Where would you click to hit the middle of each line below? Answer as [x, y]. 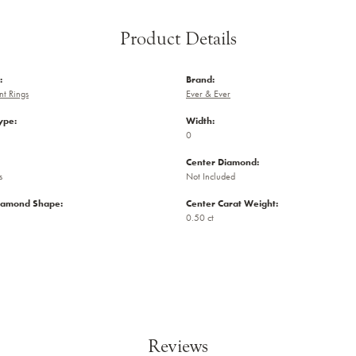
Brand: [200, 79]
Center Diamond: [222, 162]
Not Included [211, 176]
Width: [200, 120]
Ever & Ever [208, 93]
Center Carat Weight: [232, 203]
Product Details [178, 38]
